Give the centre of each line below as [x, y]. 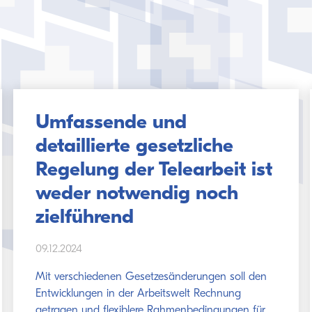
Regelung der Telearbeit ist [154, 170]
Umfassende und [111, 123]
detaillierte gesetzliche [134, 147]
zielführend [84, 218]
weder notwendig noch [136, 194]
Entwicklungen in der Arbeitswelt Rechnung [138, 294]
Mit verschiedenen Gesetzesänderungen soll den [151, 277]
